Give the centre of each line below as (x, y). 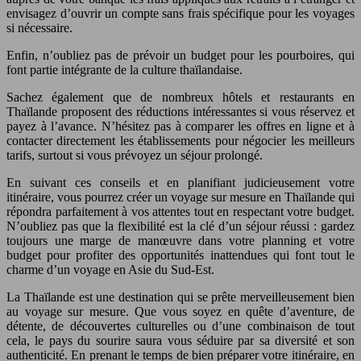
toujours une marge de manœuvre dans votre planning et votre (180, 241)
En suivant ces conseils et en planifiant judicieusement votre (180, 183)
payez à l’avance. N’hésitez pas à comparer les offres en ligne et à (180, 127)
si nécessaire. (39, 28)
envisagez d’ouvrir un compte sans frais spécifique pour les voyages (180, 14)
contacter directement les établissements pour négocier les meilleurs (180, 141)
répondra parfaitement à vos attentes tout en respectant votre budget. (180, 212)
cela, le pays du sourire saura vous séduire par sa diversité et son (180, 341)
